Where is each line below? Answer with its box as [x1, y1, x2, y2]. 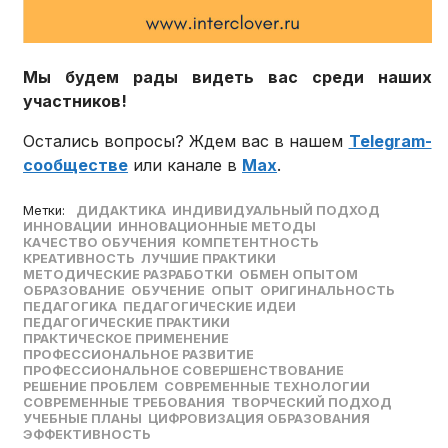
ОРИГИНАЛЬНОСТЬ [260, 283, 396, 299]
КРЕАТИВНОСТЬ [23, 251, 136, 267]
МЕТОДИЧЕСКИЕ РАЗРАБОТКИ [23, 267, 234, 283]
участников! [23, 91, 128, 112]
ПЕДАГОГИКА [23, 299, 118, 315]
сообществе [23, 155, 129, 176]
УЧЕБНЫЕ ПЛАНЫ [23, 411, 143, 427]
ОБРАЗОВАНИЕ [23, 283, 126, 299]
